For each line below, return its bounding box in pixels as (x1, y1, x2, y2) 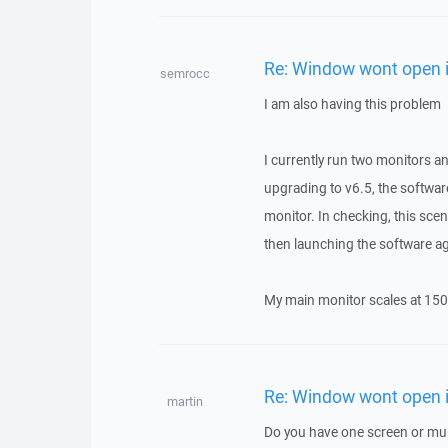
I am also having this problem (263, 95, 441, 113)
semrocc (159, 65, 210, 82)
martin (166, 393, 203, 410)
